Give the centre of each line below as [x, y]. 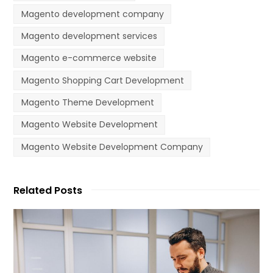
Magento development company [92, 14]
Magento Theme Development [87, 102]
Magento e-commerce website [89, 58]
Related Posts [48, 190]
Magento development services [89, 36]
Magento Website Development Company [112, 147]
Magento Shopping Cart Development [102, 80]
